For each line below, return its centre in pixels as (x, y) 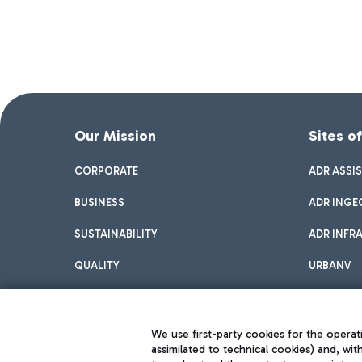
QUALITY (97, 265)
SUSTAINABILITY (116, 234)
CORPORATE (106, 171)
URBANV (330, 265)
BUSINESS (99, 202)
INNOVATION (108, 297)
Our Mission (115, 136)
